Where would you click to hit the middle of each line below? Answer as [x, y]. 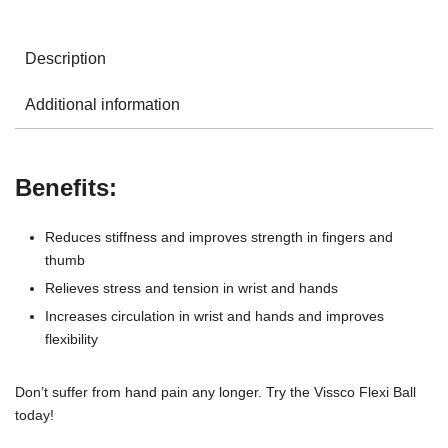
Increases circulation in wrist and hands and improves [214, 316]
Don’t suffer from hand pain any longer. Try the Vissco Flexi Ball [215, 392]
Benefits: [66, 188]
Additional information [102, 105]
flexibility [71, 339]
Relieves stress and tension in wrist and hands [191, 288]
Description [65, 59]
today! [34, 415]
